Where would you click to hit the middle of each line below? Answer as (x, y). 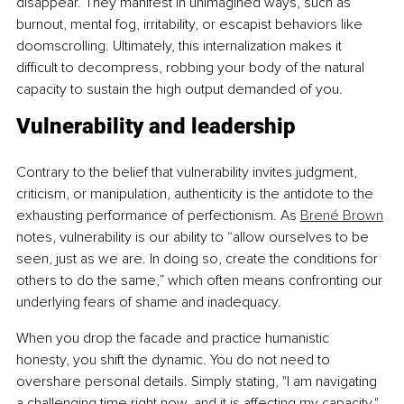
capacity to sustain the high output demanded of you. (179, 89)
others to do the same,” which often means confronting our (201, 280)
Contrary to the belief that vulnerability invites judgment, (188, 172)
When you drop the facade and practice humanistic (174, 338)
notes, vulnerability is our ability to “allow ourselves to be (194, 237)
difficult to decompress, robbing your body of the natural (192, 67)
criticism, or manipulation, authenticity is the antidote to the (197, 193)
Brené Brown (342, 215)
